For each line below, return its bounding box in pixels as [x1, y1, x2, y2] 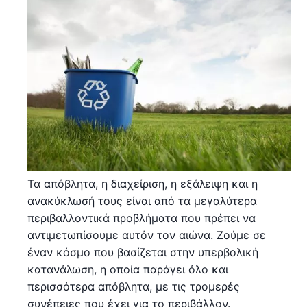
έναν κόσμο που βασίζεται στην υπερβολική [27, 245, 258, 260]
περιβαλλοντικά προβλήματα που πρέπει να [27, 211, 256, 225]
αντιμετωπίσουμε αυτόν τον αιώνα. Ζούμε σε [27, 228, 266, 243]
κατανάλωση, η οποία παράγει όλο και [27, 262, 228, 277]
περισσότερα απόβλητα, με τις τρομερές [27, 280, 240, 294]
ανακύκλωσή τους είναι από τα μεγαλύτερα [27, 194, 257, 208]
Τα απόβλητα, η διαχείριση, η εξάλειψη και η [27, 177, 258, 191]
